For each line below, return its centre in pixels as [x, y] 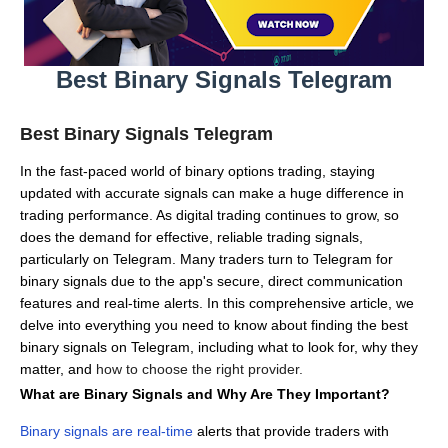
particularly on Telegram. [98, 259]
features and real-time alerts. [111, 303]
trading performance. [86, 215]
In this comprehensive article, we [310, 303]
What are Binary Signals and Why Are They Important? [205, 394]
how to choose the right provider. [197, 369]
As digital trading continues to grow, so [277, 215]
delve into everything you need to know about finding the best [214, 325]
